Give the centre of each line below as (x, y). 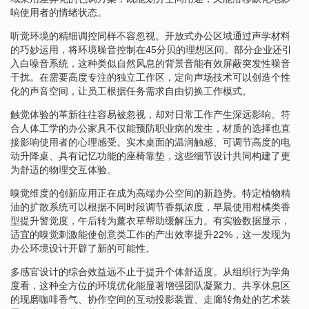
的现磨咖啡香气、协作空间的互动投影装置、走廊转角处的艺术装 (150, 299)
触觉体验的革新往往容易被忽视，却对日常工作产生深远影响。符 (150, 114)
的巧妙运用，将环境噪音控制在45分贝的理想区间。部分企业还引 (151, 49)
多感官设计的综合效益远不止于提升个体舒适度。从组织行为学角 (150, 271)
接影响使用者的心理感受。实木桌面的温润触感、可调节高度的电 (150, 142)
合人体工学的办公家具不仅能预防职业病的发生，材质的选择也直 (150, 128)
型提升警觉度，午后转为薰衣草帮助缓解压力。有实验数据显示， (150, 220)
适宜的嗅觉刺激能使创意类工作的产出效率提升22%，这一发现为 (150, 234)
